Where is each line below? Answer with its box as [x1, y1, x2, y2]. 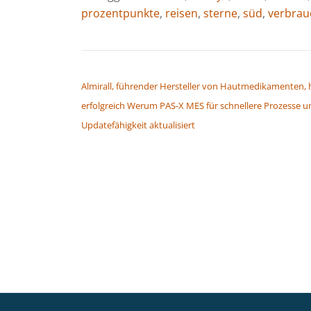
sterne [203, 5, 237, 21]
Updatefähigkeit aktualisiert [81, 118, 195, 131]
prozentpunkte [81, 5, 160, 21]
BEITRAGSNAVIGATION [81, 60, 212, 77]
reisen [165, 5, 198, 21]
